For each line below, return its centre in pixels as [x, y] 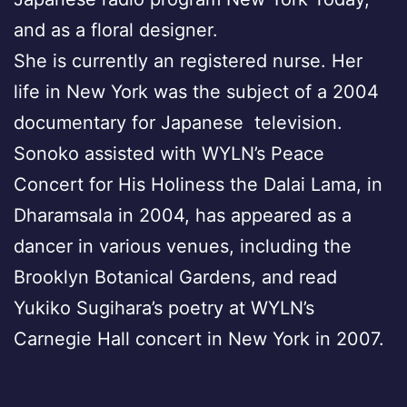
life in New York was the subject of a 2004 [196, 91]
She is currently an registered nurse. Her [188, 60]
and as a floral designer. [116, 30]
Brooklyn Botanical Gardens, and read [175, 277]
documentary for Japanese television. [178, 122]
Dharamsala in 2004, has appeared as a [183, 215]
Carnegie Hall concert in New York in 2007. [199, 338]
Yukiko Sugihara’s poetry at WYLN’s [164, 308]
